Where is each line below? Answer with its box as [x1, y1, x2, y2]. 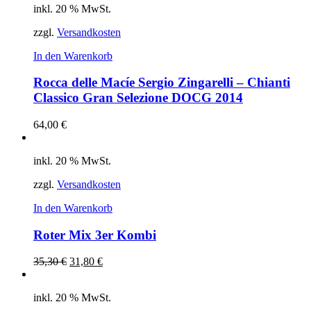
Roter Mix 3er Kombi [33, 227, 156, 242]
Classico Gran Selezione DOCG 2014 [33, 90, 243, 106]
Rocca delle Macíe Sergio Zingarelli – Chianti [33, 75, 290, 90]
